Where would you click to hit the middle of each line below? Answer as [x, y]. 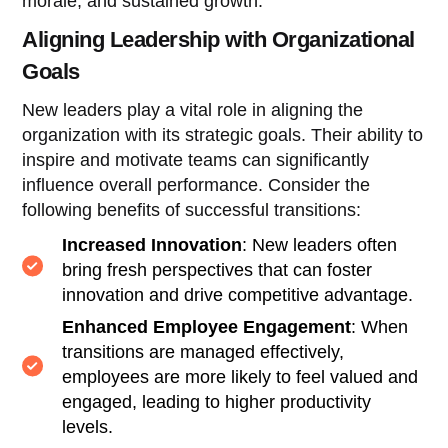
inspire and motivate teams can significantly [196, 159]
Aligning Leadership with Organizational [218, 39]
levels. [88, 426]
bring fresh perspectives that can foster [217, 269]
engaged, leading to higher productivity [217, 401]
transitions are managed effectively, [203, 351]
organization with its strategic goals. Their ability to [223, 134]
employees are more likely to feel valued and [240, 376]
